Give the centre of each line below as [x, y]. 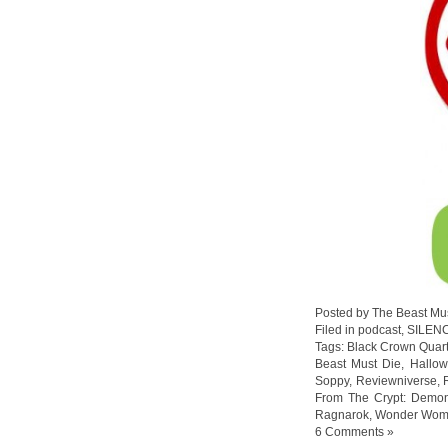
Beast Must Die [358, 363]
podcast [379, 329]
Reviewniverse [396, 380]
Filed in [336, 329]
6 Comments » [354, 431]
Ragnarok [342, 414]
